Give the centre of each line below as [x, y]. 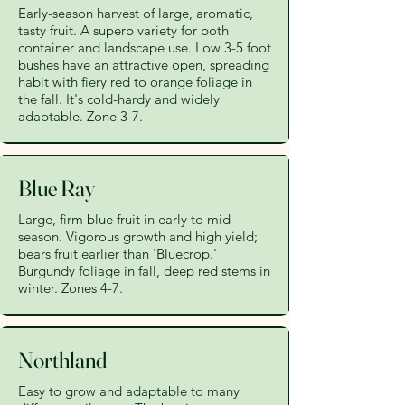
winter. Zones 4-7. [71, 288]
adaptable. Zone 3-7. [80, 116]
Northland [62, 360]
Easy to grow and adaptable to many [129, 391]
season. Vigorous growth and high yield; [138, 236]
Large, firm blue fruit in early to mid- [127, 219]
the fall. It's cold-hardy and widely [119, 99]
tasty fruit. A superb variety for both [123, 30]
